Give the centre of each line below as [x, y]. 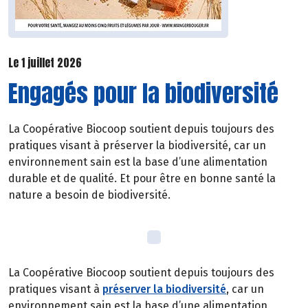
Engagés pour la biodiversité [143, 93]
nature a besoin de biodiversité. [89, 195]
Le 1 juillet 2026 [45, 63]
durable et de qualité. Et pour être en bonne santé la [142, 178]
